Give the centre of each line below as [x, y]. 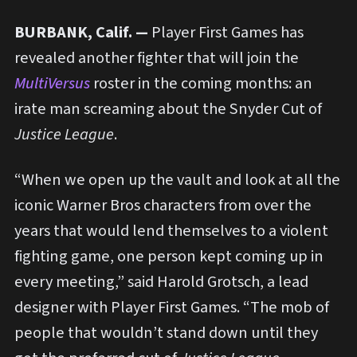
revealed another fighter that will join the [157, 58]
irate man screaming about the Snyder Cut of [168, 109]
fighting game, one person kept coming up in [169, 257]
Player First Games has [226, 32]
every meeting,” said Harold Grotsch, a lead [161, 282]
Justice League [64, 134]
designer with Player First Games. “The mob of [172, 308]
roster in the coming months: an [203, 83]
